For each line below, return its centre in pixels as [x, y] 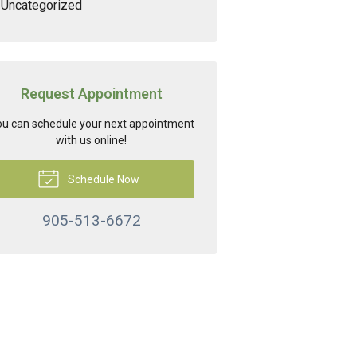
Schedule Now [103, 179]
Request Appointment [91, 93]
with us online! [92, 140]
